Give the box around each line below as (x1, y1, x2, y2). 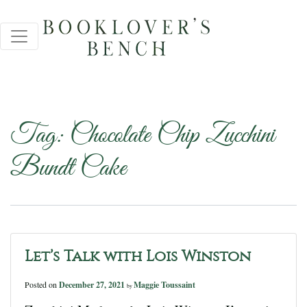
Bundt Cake (10, 151, 126, 186)
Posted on (25, 279, 59, 290)
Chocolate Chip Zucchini (70, 119, 275, 153)
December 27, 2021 (59, 279, 127, 291)
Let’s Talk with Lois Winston (25, 247, 251, 265)
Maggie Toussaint (134, 279, 195, 291)
